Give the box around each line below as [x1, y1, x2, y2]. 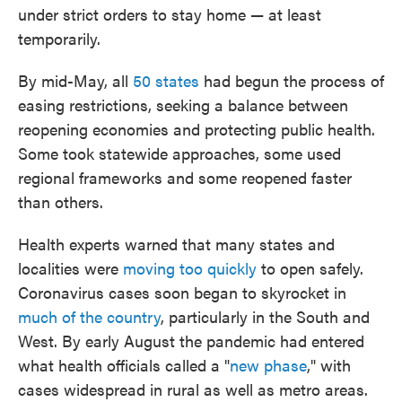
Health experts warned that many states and [18, 232, 335, 255]
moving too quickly [123, 257, 257, 279]
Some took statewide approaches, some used [18, 142, 341, 164]
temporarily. [18, 27, 100, 49]
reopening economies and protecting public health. [18, 118, 375, 140]
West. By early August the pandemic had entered [18, 329, 364, 352]
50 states [128, 69, 199, 92]
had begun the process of [199, 69, 384, 92]
